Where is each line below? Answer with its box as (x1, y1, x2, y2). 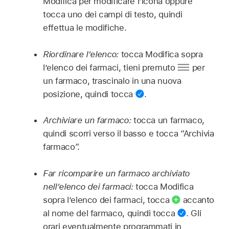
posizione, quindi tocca (43, 88, 135, 99)
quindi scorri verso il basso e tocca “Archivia (43, 128, 214, 139)
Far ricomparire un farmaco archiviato (43, 168, 190, 178)
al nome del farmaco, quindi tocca (43, 208, 177, 218)
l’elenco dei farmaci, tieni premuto (43, 62, 178, 73)
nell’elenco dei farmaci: (43, 181, 136, 192)
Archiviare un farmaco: (43, 115, 133, 126)
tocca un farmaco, (133, 115, 204, 126)
